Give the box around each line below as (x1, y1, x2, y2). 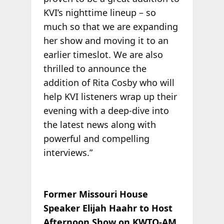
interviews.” (43, 146, 92, 158)
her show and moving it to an (43, 34, 168, 46)
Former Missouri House (43, 188, 148, 200)
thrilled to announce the (43, 62, 146, 74)
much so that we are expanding (43, 20, 178, 32)
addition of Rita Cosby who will (43, 76, 174, 88)
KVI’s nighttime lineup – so (43, 6, 156, 18)
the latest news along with (43, 118, 156, 130)
